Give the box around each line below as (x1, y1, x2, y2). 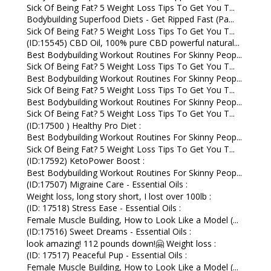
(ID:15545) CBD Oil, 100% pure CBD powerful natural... (26, 37, 240, 49)
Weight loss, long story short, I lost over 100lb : (26, 190, 211, 202)
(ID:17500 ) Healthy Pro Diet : (26, 119, 141, 131)
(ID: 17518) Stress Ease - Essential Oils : (26, 202, 181, 214)
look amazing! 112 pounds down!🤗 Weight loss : (26, 237, 216, 249)
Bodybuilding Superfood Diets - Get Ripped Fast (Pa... (26, 13, 234, 25)
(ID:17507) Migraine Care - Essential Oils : (26, 178, 188, 191)
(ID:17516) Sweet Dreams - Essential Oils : (26, 226, 191, 238)
